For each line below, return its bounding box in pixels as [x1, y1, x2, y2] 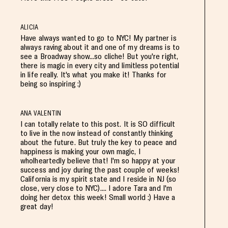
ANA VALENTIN [20, 109, 62, 117]
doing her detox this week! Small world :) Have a [20, 192, 175, 202]
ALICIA [20, 23, 39, 31]
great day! [20, 201, 53, 211]
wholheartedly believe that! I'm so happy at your [20, 155, 176, 165]
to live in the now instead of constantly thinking [20, 128, 173, 138]
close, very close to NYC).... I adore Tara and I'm [20, 183, 173, 193]
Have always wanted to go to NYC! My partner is [20, 33, 177, 43]
